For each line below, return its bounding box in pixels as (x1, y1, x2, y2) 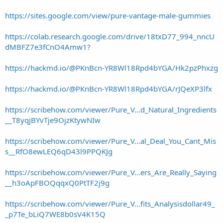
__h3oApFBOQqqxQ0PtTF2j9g (5, 177, 110, 188)
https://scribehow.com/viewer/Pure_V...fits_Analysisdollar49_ (5, 198, 215, 209)
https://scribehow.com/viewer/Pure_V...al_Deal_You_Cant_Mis (5, 135, 216, 146)
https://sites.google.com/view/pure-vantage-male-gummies (5, 10, 211, 20)
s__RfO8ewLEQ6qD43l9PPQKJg (5, 146, 112, 156)
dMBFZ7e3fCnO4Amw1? (5, 41, 91, 52)
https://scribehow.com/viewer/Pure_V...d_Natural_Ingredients (5, 104, 217, 114)
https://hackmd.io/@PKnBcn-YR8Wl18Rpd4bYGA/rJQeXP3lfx (5, 83, 212, 94)
